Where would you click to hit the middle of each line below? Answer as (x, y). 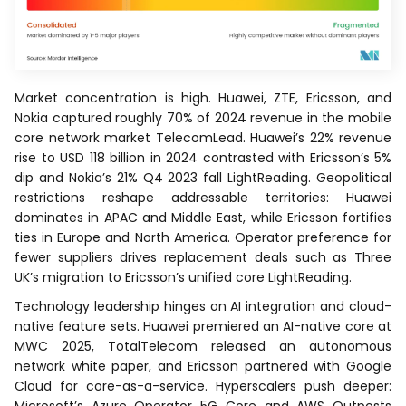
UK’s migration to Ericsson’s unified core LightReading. (183, 278)
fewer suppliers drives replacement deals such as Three (203, 258)
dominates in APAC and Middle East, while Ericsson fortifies (203, 218)
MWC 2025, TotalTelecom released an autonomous (203, 347)
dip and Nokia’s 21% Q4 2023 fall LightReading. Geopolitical (203, 178)
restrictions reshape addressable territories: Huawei (203, 198)
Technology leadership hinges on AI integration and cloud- (203, 307)
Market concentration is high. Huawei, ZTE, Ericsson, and (203, 98)
